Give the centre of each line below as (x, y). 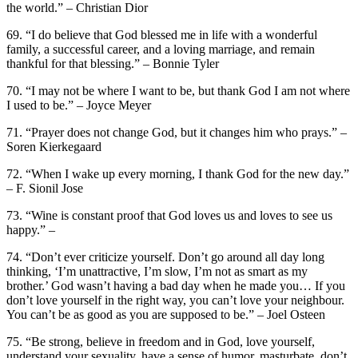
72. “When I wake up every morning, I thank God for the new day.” (178, 173)
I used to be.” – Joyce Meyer (79, 105)
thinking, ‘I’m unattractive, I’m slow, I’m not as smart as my (157, 271)
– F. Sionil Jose (45, 188)
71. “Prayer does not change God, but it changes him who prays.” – (177, 132)
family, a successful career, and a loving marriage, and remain (161, 49)
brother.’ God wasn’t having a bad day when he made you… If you (176, 285)
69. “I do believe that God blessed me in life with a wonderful (162, 34)
